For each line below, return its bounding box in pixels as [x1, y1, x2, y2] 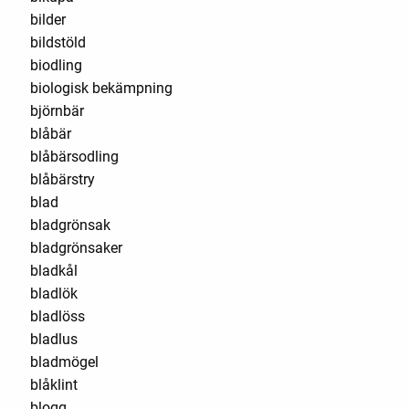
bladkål [30, 261, 78, 279]
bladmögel [30, 352, 99, 371]
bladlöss [30, 307, 85, 325]
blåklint [30, 375, 78, 393]
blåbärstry [30, 170, 95, 188]
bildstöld [30, 33, 86, 51]
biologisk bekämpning [30, 79, 173, 97]
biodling [30, 56, 82, 74]
